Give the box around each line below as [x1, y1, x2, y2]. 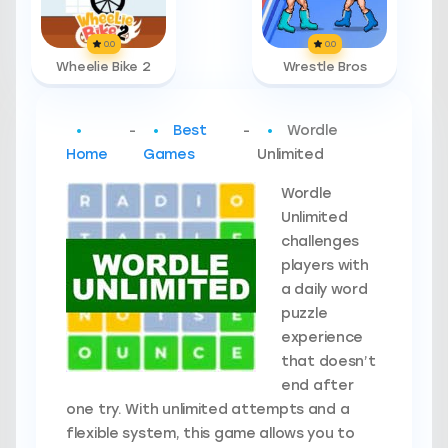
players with [281, 257, 369, 274]
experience [281, 329, 364, 346]
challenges [281, 233, 360, 250]
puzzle [281, 305, 328, 322]
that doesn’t [281, 353, 376, 370]
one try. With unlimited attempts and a [66, 401, 350, 418]
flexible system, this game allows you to [66, 425, 355, 442]
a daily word [281, 281, 368, 298]
